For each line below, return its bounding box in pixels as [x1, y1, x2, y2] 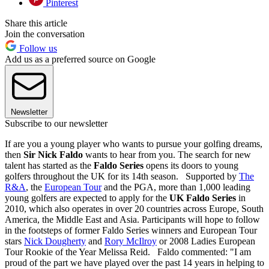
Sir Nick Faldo [23, 149, 83, 160]
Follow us [17, 43, 57, 53]
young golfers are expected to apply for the [5, 192, 169, 203]
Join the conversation [5, 28, 85, 39]
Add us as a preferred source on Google [5, 53, 156, 64]
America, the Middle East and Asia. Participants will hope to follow [5, 214, 260, 225]
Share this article [5, 17, 67, 28]
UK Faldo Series [169, 192, 236, 203]
